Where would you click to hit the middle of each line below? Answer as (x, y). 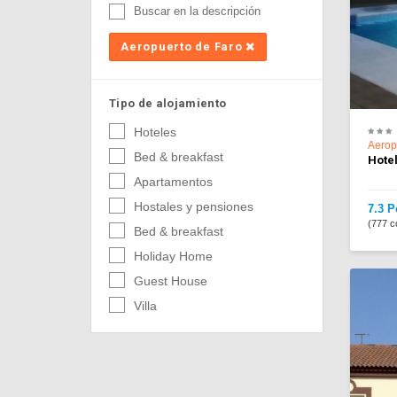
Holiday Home (173, 256)
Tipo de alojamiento (168, 103)
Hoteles (155, 132)
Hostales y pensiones (194, 206)
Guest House (171, 281)
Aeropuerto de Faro (183, 47)
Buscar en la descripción (197, 11)
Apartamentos (173, 182)
